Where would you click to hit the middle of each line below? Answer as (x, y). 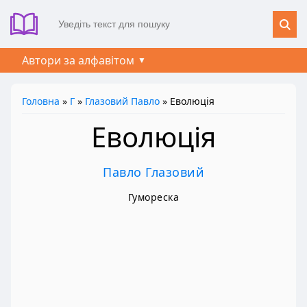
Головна (41, 101)
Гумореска (153, 197)
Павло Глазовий (153, 172)
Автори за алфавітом (78, 60)
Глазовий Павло (122, 101)
